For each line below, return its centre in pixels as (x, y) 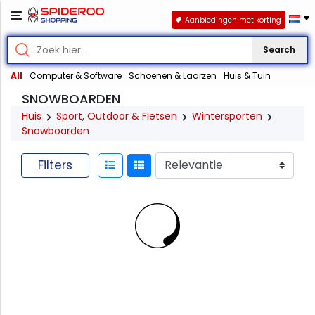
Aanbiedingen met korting (233, 20)
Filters (55, 165)
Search (279, 50)
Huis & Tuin (247, 76)
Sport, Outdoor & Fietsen (117, 116)
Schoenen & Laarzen (173, 76)
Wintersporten (227, 116)
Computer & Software (76, 76)
